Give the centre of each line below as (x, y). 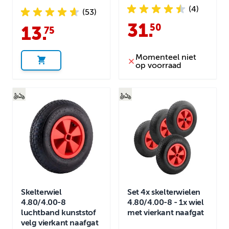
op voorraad (158, 66)
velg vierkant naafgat (60, 223)
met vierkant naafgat (166, 213)
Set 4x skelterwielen (164, 192)
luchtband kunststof (59, 213)
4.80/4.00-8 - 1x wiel (166, 203)
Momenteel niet (166, 58)
